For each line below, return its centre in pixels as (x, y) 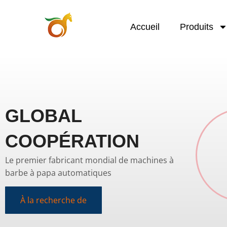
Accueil (145, 27)
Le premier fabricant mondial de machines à (89, 160)
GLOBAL (43, 116)
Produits (197, 27)
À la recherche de (53, 200)
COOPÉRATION (72, 141)
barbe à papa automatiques (58, 173)
